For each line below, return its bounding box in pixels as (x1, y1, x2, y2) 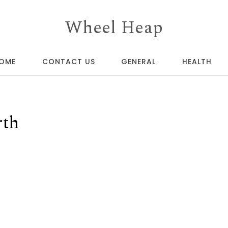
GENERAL (121, 56, 156, 67)
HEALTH (182, 56, 212, 67)
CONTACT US (42, 56, 95, 67)
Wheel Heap (64, 15, 163, 41)
